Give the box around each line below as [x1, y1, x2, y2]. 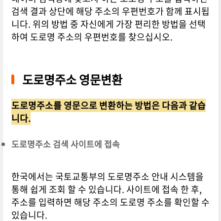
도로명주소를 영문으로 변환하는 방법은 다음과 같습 [11, 99, 206, 112]
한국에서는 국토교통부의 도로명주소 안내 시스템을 [11, 170, 204, 184]
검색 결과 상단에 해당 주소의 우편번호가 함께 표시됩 [11, 4, 210, 18]
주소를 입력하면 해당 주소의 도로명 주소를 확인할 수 [11, 195, 210, 209]
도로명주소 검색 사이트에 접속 [11, 138, 120, 150]
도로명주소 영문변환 [22, 71, 122, 89]
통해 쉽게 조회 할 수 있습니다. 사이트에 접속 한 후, [11, 183, 202, 196]
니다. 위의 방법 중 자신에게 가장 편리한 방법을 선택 [11, 17, 206, 31]
